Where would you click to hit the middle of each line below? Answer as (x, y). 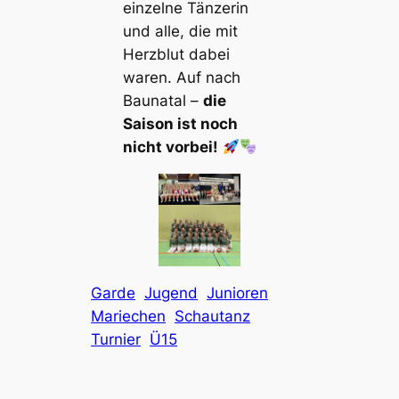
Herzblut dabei (176, 55)
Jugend (171, 293)
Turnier (116, 339)
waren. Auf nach (181, 78)
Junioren (238, 293)
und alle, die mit (180, 32)
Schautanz (213, 316)
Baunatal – (163, 101)
